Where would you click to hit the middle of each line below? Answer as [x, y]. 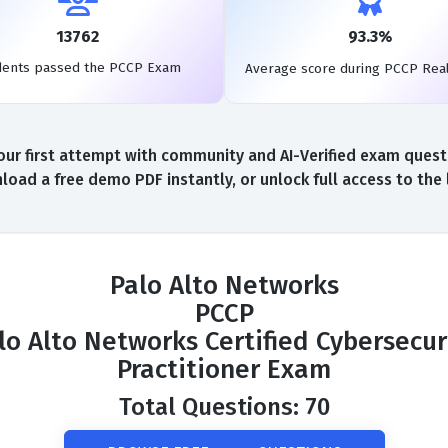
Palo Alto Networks [224, 285]
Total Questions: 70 [224, 407]
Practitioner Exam [224, 369]
